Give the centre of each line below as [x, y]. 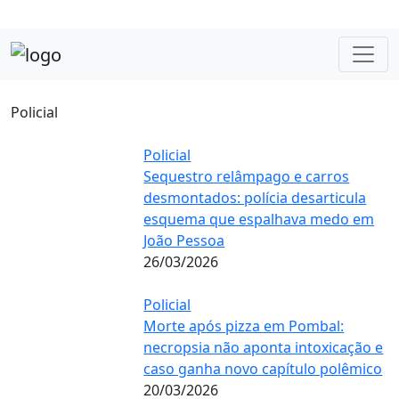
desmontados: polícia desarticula [255, 197]
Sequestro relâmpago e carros [247, 176]
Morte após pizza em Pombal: [244, 326]
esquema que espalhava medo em [259, 219]
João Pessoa [184, 240]
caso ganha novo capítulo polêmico [263, 368]
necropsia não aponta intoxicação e [264, 347]
